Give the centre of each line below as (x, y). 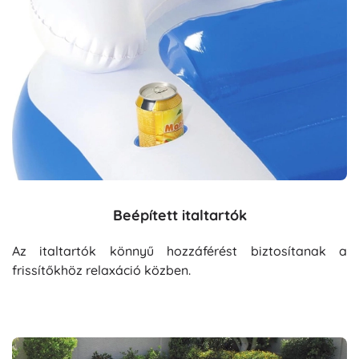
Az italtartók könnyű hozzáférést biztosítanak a (179, 251)
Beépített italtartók (179, 216)
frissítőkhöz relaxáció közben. (101, 270)
